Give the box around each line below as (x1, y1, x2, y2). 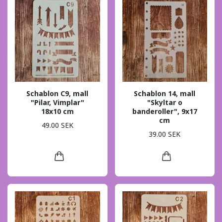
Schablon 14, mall (134, 88, 196, 98)
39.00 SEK (149, 129, 181, 139)
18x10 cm (41, 106, 74, 116)
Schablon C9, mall (26, 88, 89, 98)
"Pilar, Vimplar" (30, 97, 84, 107)
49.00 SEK (41, 120, 73, 130)
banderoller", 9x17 (132, 106, 197, 116)
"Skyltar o (147, 97, 182, 107)
